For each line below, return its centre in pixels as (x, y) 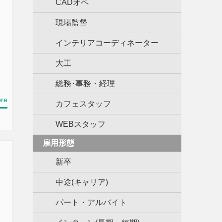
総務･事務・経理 (85, 83)
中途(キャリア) (82, 182)
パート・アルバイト (91, 202)
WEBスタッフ (81, 124)
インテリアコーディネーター (107, 43)
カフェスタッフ (83, 104)
